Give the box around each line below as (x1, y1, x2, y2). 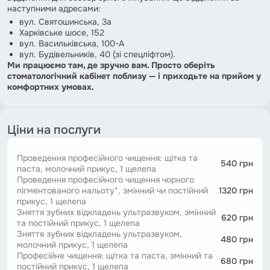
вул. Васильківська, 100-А (19, 37, 124, 49)
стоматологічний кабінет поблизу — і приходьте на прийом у (7, 70, 261, 81)
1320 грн (219, 184, 253, 196)
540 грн (221, 157, 253, 169)
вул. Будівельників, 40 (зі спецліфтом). (19, 48, 175, 60)
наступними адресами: (7, 2, 101, 14)
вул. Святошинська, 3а (19, 16, 111, 27)
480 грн (221, 233, 253, 245)
